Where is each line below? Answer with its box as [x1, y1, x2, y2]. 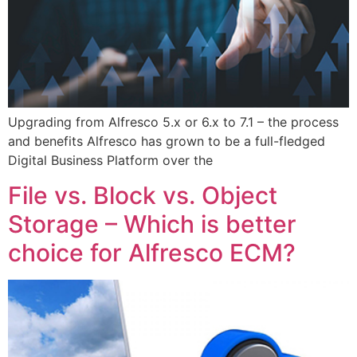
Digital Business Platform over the [8, 151, 213, 168]
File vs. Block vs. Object [8, 181, 277, 210]
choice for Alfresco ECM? [8, 238, 296, 268]
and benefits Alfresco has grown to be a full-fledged [8, 132, 325, 149]
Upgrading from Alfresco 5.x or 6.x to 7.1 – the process [8, 113, 339, 130]
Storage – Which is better [8, 210, 296, 239]
